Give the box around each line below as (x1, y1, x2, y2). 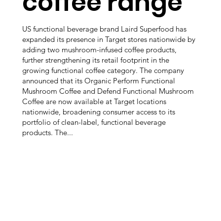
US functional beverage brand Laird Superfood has (22, 24, 186, 34)
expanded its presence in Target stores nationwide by (22, 34, 195, 44)
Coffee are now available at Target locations (22, 96, 166, 106)
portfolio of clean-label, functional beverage (22, 117, 166, 127)
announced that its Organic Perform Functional (22, 75, 175, 85)
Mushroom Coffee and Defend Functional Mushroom (22, 86, 194, 96)
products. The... (22, 127, 73, 137)
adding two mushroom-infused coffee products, (22, 44, 177, 54)
